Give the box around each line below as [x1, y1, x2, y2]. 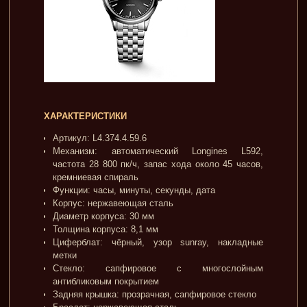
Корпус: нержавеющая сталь [53, 197, 174, 208]
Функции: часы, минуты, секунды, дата [53, 184, 216, 195]
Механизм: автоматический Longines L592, [53, 145, 263, 156]
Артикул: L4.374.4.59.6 [53, 132, 147, 143]
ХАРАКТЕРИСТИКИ [44, 110, 127, 121]
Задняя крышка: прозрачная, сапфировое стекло [53, 288, 257, 299]
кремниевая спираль [53, 171, 139, 182]
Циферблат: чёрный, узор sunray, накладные [53, 236, 263, 247]
